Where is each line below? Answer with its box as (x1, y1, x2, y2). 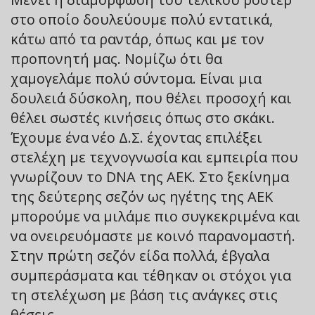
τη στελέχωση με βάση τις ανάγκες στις (11, 285, 278, 304)
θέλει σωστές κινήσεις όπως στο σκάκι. (11, 108, 275, 127)
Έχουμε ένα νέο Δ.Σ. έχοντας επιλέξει (11, 127, 262, 147)
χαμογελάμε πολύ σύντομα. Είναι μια (11, 68, 262, 88)
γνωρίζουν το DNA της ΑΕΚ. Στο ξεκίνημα (11, 167, 289, 186)
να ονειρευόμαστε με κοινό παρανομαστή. (11, 226, 295, 245)
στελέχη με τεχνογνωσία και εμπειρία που (11, 147, 298, 167)
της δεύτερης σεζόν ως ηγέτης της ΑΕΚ (11, 186, 273, 206)
